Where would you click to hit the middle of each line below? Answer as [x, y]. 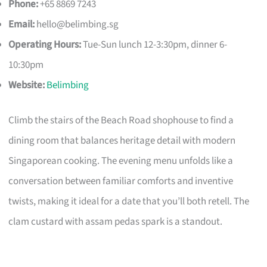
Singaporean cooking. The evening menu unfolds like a [121, 161]
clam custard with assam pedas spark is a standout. [116, 222]
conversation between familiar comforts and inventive [121, 181]
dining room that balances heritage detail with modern [122, 141]
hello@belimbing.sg [78, 24]
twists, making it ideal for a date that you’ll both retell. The [129, 202]
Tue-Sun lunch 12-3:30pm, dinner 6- [154, 44]
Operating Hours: [45, 44]
